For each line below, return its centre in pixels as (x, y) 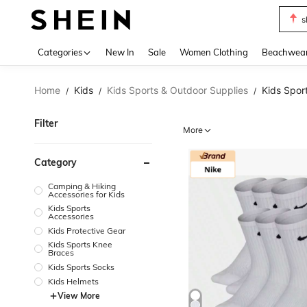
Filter (46, 123)
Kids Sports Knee (80, 244)
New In (120, 52)
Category (56, 162)
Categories (60, 52)
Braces (61, 252)
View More (79, 295)
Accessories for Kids (86, 194)
